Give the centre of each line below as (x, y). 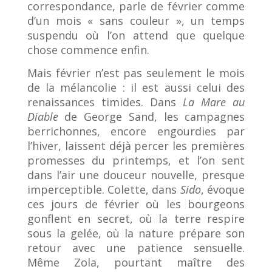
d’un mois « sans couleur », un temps (136, 21)
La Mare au (214, 102)
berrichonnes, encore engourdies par (136, 131)
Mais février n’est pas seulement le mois (136, 73)
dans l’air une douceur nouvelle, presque (136, 175)
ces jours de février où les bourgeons (136, 204)
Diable (42, 117)
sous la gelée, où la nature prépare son (136, 233)
